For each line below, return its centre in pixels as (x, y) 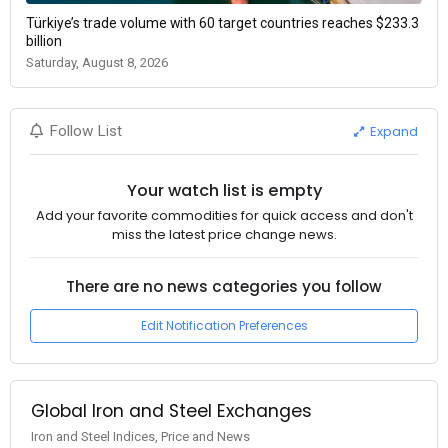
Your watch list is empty (224, 190)
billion (44, 41)
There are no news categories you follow (224, 286)
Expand (393, 131)
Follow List (86, 131)
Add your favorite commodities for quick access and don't (224, 216)
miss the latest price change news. (224, 235)
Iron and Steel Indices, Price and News (140, 436)
